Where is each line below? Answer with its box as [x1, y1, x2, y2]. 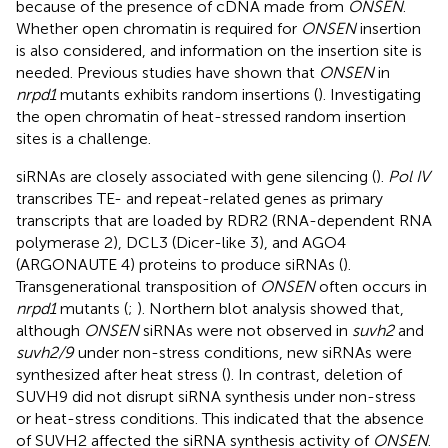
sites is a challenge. [16, 128, 151, 148]
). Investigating [318, 84, 421, 104]
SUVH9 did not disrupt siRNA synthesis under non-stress [16, 386, 416, 406]
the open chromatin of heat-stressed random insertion [16, 106, 406, 126]
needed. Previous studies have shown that [16, 62, 319, 82]
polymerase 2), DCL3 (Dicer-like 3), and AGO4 [16, 232, 346, 252]
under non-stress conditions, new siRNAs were [74, 342, 412, 362]
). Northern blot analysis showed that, [137, 298, 404, 318]
